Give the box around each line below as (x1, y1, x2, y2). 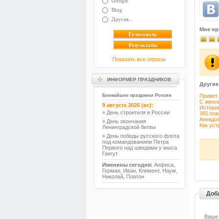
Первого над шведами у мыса (102, 145, 177, 151)
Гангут (102, 151, 118, 156)
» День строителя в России (102, 109, 170, 115)
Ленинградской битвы (102, 124, 156, 130)
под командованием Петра (102, 139, 169, 145)
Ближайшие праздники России (102, 93, 172, 98)
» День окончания (102, 118, 146, 124)
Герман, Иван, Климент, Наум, (102, 168, 177, 174)
